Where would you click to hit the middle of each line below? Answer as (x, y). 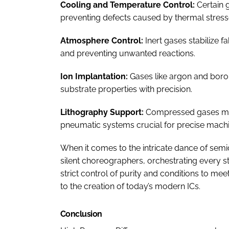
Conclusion (81, 214)
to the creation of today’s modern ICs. (130, 186)
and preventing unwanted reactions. (128, 53)
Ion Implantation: (94, 76)
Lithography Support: (103, 112)
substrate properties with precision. (126, 89)
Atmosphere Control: (103, 41)
